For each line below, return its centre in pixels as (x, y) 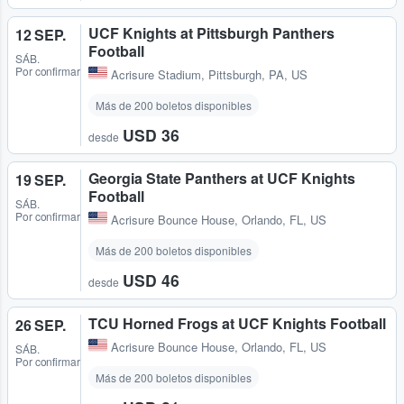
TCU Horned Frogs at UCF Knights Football (237, 324)
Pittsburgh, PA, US (258, 75)
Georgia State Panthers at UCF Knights (222, 179)
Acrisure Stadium (156, 75)
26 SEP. (41, 326)
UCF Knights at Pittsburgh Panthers (211, 33)
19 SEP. (41, 180)
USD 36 (151, 135)
